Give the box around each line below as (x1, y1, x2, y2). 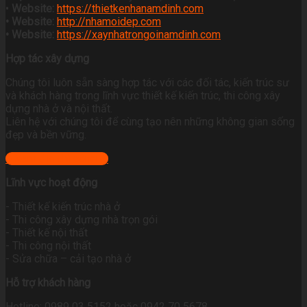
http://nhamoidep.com (57, 15, 161, 29)
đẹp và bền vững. (5, 128, 86, 142)
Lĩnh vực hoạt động (5, 176, 97, 190)
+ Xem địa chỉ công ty (5, 152, 108, 166)
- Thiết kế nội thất (5, 226, 88, 240)
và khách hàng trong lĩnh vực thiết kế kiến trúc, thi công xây (5, 89, 280, 103)
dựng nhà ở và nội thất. (5, 102, 112, 116)
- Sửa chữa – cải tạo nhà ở (5, 252, 131, 266)
